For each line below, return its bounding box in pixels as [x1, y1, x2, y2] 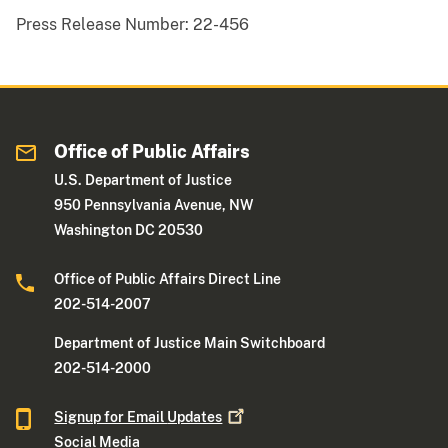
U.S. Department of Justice [54, 172, 233, 189]
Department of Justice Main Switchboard [54, 335, 326, 352]
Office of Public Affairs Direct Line [54, 271, 282, 288]
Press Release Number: [16, 15, 189, 35]
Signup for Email [54, 409, 168, 426]
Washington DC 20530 [54, 222, 204, 239]
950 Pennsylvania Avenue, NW [54, 197, 254, 214]
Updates [167, 409, 223, 426]
